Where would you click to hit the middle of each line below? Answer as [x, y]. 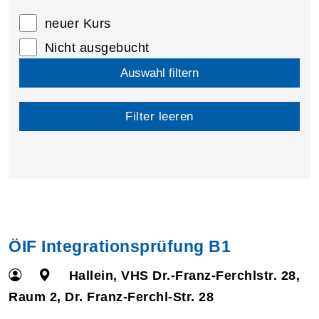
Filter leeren [159, 116]
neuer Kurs [78, 23]
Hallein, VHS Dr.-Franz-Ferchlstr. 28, [184, 275]
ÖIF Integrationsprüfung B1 [120, 246]
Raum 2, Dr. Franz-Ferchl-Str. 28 [111, 297]
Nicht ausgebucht [97, 47]
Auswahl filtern [159, 73]
